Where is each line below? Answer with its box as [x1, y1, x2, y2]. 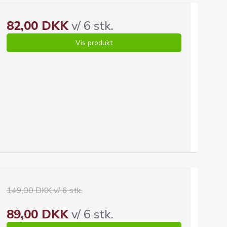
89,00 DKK [6, 206, 68, 222]
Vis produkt [75, 38, 112, 48]
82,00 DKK [6, 18, 68, 34]
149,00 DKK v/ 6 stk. [6, 185, 83, 196]
